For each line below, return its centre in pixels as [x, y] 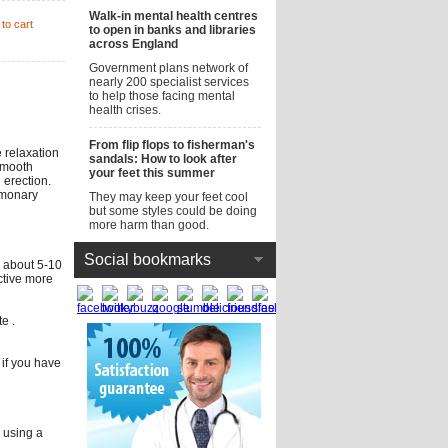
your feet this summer [152, 173]
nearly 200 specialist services [169, 82]
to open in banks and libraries [172, 30]
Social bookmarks [147, 259]
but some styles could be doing [173, 211]
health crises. [125, 110]
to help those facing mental [162, 96]
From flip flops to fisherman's [172, 145]
